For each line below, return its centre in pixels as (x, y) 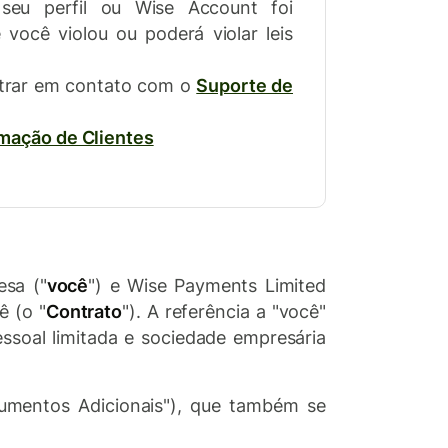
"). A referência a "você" (223, 311)
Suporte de (245, 85)
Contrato (83, 311)
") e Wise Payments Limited (207, 285)
